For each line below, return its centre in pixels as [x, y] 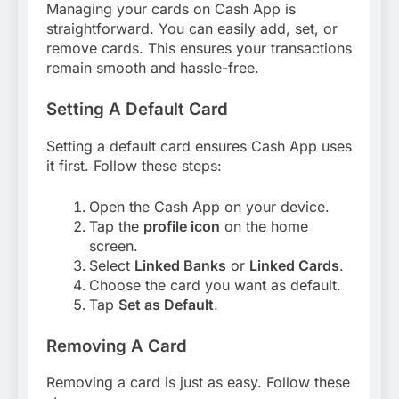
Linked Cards [294, 265]
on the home [264, 226]
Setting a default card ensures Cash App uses [199, 146]
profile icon [182, 226]
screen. [114, 245]
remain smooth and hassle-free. [153, 67]
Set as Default [166, 304]
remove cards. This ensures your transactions [199, 48]
